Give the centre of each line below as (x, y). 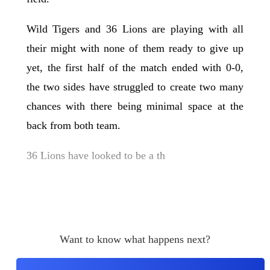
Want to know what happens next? (135, 240)
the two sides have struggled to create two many (135, 86)
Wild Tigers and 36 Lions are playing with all (135, 29)
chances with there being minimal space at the (135, 106)
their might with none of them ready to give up (135, 48)
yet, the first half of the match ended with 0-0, (135, 67)
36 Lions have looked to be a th (96, 155)
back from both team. (73, 125)
